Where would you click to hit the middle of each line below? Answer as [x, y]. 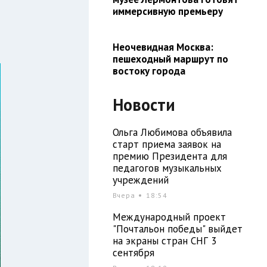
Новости [144, 104]
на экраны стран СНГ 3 [164, 240]
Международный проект [169, 217]
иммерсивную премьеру [167, 11]
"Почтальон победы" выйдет [177, 229]
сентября [133, 252]
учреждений [140, 180]
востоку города [149, 71]
